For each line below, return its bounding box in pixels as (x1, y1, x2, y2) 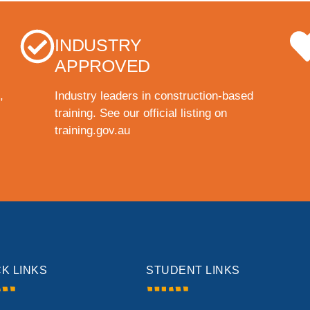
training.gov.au (55, 124, 130, 138)
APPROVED (55, 56, 150, 76)
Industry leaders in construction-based (55, 89, 253, 103)
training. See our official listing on (55, 107, 227, 120)
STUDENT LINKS (146, 264, 240, 277)
